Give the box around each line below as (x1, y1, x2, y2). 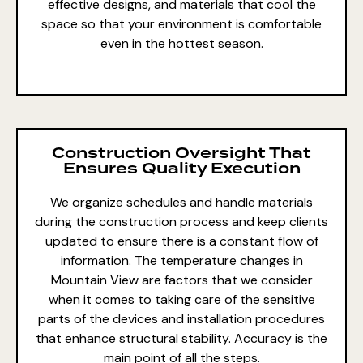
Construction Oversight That (52, 142, 311, 166)
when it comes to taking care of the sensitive (48, 291, 315, 309)
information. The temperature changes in (60, 252, 303, 270)
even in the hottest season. (100, 35, 263, 53)
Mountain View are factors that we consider (50, 271, 313, 289)
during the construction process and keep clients (35, 213, 328, 231)
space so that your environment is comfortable (41, 15, 322, 33)
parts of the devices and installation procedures (38, 310, 325, 328)
